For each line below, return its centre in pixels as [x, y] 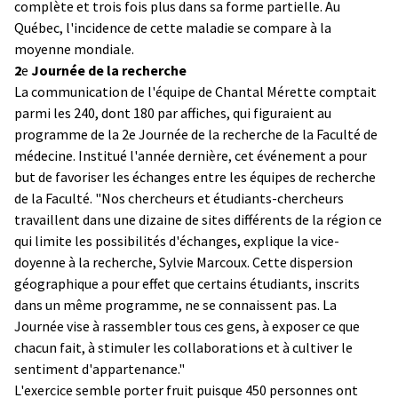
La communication [71, 91]
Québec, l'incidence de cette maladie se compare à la [173, 27]
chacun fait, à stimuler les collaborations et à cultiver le [183, 347]
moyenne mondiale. [74, 48]
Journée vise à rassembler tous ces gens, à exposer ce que [187, 326]
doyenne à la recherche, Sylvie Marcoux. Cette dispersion [183, 262]
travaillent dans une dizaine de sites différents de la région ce [198, 219]
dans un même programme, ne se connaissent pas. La [175, 304]
